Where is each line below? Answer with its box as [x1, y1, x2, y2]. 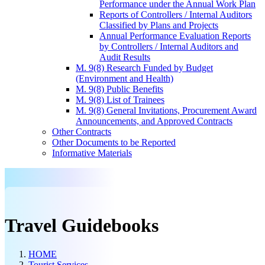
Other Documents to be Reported [52, 137, 176, 147]
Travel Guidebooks [5, 214, 159, 236]
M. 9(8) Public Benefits [76, 84, 163, 94]
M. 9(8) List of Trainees [76, 95, 164, 105]
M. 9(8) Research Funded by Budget [76, 63, 213, 73]
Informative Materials [52, 148, 132, 158]
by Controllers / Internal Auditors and [99, 41, 238, 51]
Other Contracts [52, 127, 111, 137]
